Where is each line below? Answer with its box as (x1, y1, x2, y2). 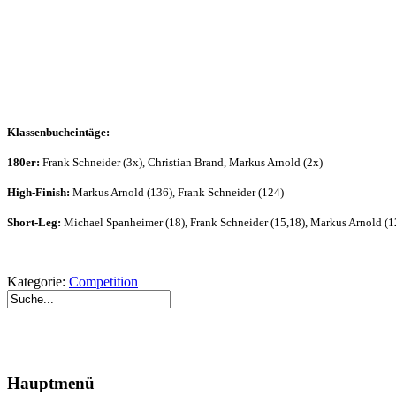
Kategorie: (7, 273, 69, 289)
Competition (69, 273, 138, 289)
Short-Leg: (7, 215, 61, 229)
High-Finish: (7, 185, 70, 199)
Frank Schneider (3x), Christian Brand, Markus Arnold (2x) (40, 155, 323, 169)
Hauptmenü (7, 373, 95, 392)
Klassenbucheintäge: (7, 125, 110, 139)
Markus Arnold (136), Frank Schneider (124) (70, 185, 284, 199)
